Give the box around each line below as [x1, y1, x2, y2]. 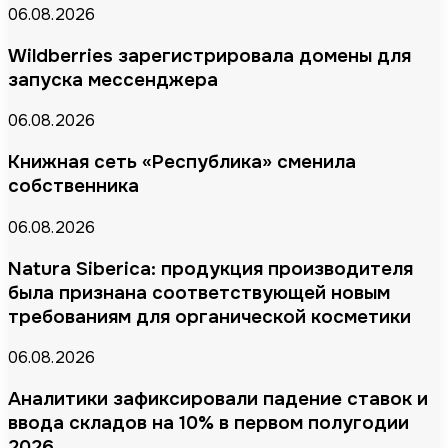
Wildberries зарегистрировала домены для [8, 43, 411, 68]
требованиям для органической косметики [8, 304, 411, 329]
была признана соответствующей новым [8, 280, 390, 305]
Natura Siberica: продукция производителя [8, 256, 413, 281]
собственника [8, 174, 139, 199]
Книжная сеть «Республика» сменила [8, 150, 356, 175]
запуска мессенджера [8, 67, 218, 92]
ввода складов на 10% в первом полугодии [8, 411, 409, 436]
